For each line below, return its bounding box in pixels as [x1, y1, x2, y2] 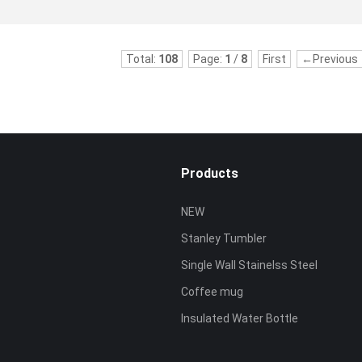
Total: [125, 53, 158, 65]
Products [181, 166, 238, 181]
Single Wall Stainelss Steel [181, 259, 318, 271]
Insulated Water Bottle [181, 312, 298, 325]
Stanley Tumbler [181, 232, 267, 245]
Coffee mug [181, 285, 243, 298]
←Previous [301, 53, 358, 65]
